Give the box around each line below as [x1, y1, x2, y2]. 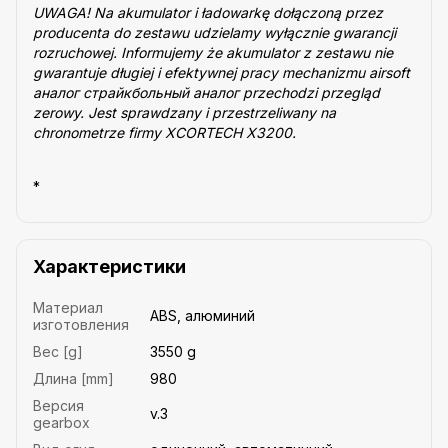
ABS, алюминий [150, 306, 255, 324]
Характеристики [33, 255, 186, 277]
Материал [33, 298, 103, 316]
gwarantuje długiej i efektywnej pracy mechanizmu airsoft [33, 64, 410, 82]
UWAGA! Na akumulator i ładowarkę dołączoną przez [33, 4, 383, 22]
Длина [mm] [33, 369, 114, 387]
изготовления [33, 315, 129, 333]
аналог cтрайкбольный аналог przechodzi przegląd [33, 84, 380, 102]
